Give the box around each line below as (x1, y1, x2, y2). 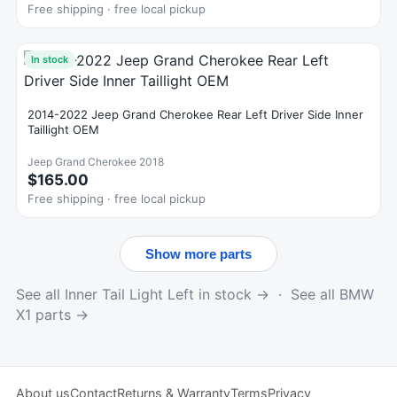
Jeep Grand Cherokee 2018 (27, 155, 164, 168)
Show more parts (145, 246, 252, 261)
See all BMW (291, 285, 374, 303)
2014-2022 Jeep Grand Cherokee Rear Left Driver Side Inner (27, 107, 363, 121)
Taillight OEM (27, 122, 99, 136)
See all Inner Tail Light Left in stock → (16, 285, 269, 303)
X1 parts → (16, 306, 89, 323)
